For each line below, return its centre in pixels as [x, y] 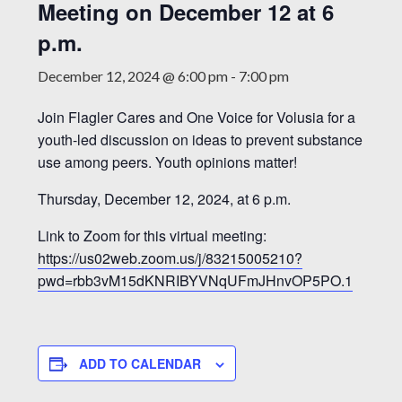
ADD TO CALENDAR [140, 363]
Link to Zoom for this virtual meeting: [153, 236]
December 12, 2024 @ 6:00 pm [133, 76]
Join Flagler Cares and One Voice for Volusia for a [197, 117]
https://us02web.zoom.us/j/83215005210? [170, 258]
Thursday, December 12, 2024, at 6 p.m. [165, 199]
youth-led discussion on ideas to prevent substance [201, 140]
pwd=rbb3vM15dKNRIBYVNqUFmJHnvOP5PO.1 [196, 280]
